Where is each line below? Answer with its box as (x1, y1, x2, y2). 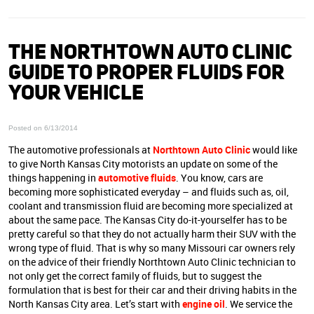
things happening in (8, 170, 98, 184)
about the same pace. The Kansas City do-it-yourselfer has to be (8, 212, 287, 226)
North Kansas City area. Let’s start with (8, 296, 182, 310)
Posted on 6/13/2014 (8, 123, 78, 132)
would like (250, 142, 297, 156)
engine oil (182, 296, 225, 310)
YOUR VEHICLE (8, 78, 144, 105)
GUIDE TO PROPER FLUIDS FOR (8, 58, 285, 85)
